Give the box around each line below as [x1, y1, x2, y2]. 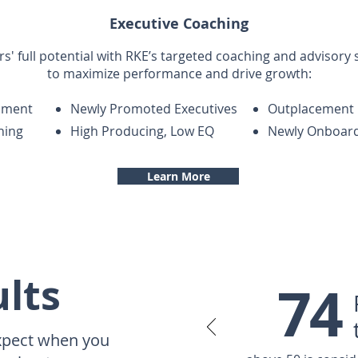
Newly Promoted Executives [70, 100, 237, 117]
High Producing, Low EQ [70, 122, 217, 140]
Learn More [146, 169, 210, 184]
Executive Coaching [109, 14, 249, 34]
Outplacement [268, 100, 354, 117]
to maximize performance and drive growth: [46, 65, 312, 82]
